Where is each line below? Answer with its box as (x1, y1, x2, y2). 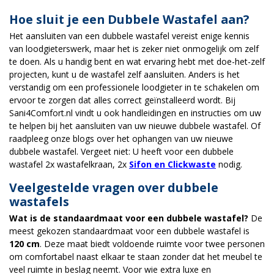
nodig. (216, 158, 242, 170)
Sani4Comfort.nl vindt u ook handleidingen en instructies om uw (9, 106, 261, 119)
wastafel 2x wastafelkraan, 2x (9, 158, 129, 170)
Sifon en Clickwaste (129, 158, 216, 170)
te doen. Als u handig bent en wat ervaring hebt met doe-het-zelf (9, 55, 265, 67)
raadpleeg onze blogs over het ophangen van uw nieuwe (9, 132, 233, 144)
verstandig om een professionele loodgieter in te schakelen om (9, 81, 259, 93)
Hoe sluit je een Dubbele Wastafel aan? (9, 10, 249, 28)
